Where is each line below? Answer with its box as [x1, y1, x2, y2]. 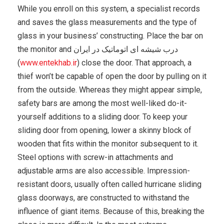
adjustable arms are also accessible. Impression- [17, 165, 190, 175]
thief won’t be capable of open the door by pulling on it [17, 71, 206, 81]
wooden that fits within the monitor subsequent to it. [17, 138, 198, 148]
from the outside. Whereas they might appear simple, [17, 84, 202, 94]
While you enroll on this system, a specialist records [17, 3, 200, 13]
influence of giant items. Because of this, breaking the [17, 206, 204, 216]
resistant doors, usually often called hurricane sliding [17, 179, 201, 189]
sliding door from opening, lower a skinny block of [17, 125, 191, 135]
